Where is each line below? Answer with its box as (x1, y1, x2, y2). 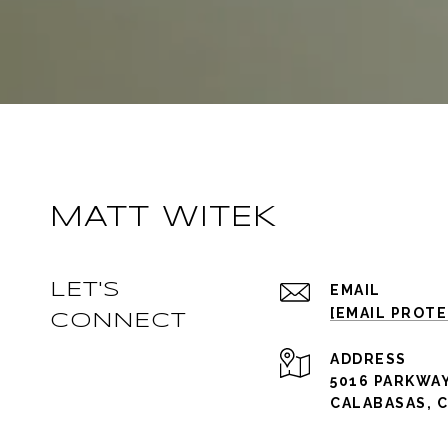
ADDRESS (330, 351, 407, 368)
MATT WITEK (50, 204, 277, 233)
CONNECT (50, 311, 187, 332)
